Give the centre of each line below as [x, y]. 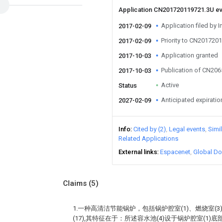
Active [170, 85]
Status [128, 85]
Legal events [187, 129]
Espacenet [175, 152]
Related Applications [148, 139]
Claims [76, 183]
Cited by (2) [150, 129]
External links [138, 152]
